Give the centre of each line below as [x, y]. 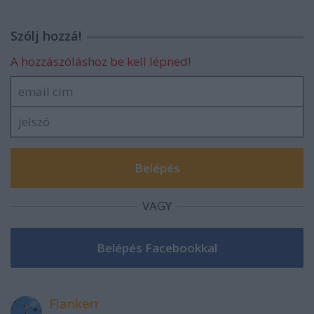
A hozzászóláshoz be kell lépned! [101, 62]
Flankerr [74, 304]
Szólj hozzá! [46, 36]
